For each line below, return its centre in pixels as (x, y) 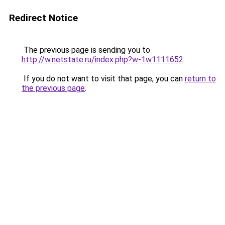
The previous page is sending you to (86, 50)
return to (200, 79)
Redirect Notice (43, 18)
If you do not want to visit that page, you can (103, 79)
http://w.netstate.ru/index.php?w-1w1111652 (102, 60)
